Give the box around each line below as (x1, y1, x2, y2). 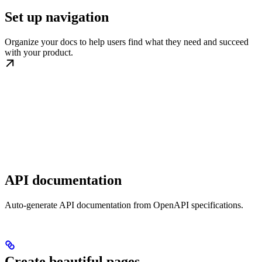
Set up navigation (5, 9, 109, 25)
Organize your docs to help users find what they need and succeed (5, 36, 249, 47)
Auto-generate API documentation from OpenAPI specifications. (5, 199, 243, 210)
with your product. (5, 47, 73, 57)
